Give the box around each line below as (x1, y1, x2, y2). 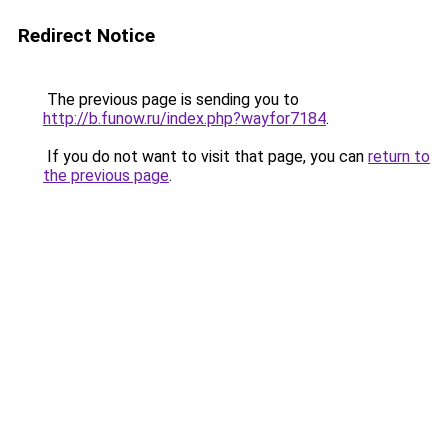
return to (368, 147, 430, 166)
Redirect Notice (18, 24, 155, 47)
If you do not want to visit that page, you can (43, 147, 368, 166)
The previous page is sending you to (43, 90, 299, 109)
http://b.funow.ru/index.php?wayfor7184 (43, 109, 326, 128)
